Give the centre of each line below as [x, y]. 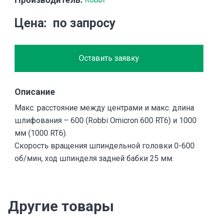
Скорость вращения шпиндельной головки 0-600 [105, 146]
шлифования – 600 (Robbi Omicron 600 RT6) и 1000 [106, 121]
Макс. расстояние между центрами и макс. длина [104, 108]
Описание [35, 92]
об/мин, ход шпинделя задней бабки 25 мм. [94, 159]
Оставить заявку [109, 58]
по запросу [84, 23]
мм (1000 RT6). [41, 133]
